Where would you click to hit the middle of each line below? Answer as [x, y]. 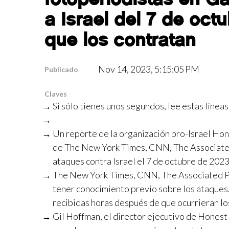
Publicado [61, 69]
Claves [56, 94]
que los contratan [120, 40]
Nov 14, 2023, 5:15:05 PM [149, 69]
